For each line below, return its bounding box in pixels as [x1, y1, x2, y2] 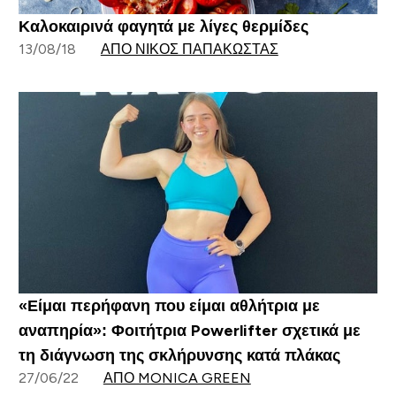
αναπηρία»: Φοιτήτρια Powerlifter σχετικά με [18, 322, 361, 340]
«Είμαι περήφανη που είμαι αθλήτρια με [18, 297, 320, 316]
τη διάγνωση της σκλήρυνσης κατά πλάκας [18, 346, 340, 365]
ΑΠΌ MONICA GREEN [103, 370, 251, 386]
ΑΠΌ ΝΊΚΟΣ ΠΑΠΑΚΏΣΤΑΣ [100, 41, 278, 57]
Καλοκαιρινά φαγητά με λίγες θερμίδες [18, 17, 308, 35]
